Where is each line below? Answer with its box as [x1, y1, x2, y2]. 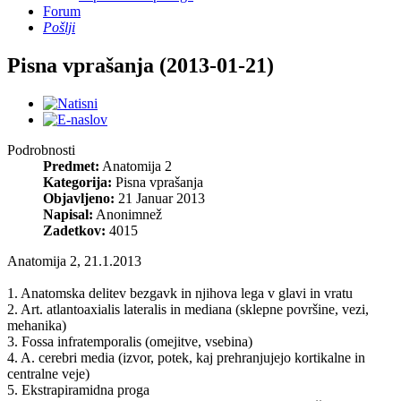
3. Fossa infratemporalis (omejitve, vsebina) [7, 333, 252, 349]
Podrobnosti [7, 141, 75, 158]
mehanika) [7, 317, 66, 333]
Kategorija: [43, 174, 112, 190]
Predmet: [43, 158, 99, 174]
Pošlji [43, 20, 75, 35]
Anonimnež [96, 206, 162, 222]
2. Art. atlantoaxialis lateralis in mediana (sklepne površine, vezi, [7, 301, 369, 317]
